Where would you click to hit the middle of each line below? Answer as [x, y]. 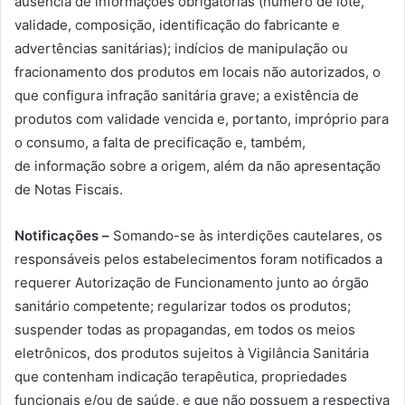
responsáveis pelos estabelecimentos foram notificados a [198, 259]
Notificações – [62, 235]
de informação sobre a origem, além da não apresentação [198, 166]
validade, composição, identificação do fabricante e [177, 25]
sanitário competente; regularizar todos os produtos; [183, 306]
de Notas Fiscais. [69, 189]
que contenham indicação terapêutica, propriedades [181, 377]
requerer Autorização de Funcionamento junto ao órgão [192, 283]
